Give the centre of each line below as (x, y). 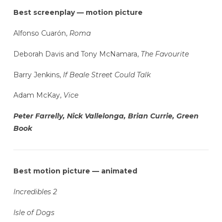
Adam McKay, (38, 95)
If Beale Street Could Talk (106, 75)
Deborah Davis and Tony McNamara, (77, 54)
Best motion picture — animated (75, 171)
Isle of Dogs (34, 212)
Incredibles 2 (35, 192)
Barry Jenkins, (37, 75)
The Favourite (165, 54)
